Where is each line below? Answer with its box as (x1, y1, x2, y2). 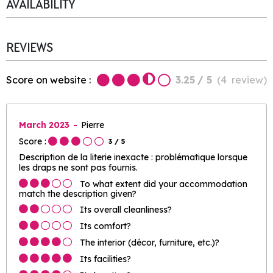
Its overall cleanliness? (80, 204, 172, 215)
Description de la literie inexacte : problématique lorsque (19, 152, 247, 163)
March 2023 (19, 119, 72, 130)
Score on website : (6, 73, 91, 86)
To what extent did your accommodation (80, 179, 247, 190)
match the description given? (19, 188, 136, 199)
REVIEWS (6, 40, 52, 55)
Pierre (81, 119, 104, 130)
